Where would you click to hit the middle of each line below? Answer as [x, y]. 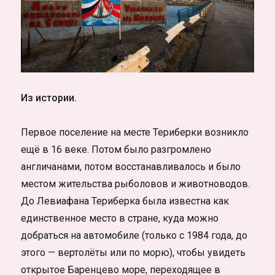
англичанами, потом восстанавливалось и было [131, 167]
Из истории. [49, 98]
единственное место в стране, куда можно [120, 219]
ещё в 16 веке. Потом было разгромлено [116, 150]
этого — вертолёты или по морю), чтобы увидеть [134, 253]
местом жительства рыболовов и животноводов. [136, 184]
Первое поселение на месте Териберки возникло [135, 133]
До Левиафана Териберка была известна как [125, 201]
